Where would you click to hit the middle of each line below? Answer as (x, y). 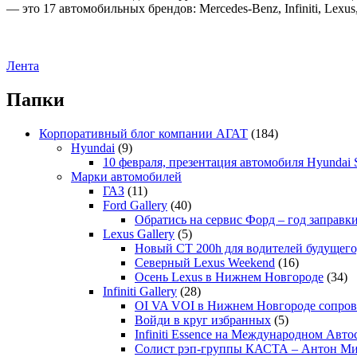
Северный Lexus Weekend (205, 263)
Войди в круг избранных (203, 320)
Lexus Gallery (139, 234)
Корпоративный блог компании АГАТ (143, 134)
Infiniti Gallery (140, 292)
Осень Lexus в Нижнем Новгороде (229, 277)
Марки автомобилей (126, 177)
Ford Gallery (135, 206)
